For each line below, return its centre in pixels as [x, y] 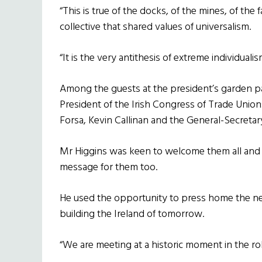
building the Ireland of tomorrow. [132, 215]
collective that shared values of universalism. [155, 27]
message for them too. [108, 168]
